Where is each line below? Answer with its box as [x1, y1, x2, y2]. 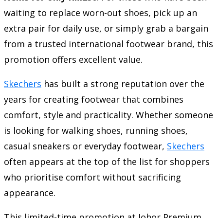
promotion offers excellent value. [4, 53, 143, 65]
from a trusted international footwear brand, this [4, 37, 213, 50]
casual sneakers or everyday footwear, [4, 140, 167, 152]
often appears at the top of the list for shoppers [4, 155, 210, 167]
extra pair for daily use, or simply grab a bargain [4, 22, 208, 34]
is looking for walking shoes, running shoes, [4, 124, 188, 136]
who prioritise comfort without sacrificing [4, 171, 181, 183]
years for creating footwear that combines [4, 93, 183, 105]
